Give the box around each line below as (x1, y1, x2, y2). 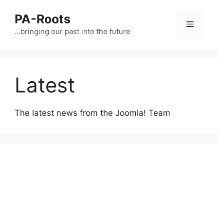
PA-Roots (15, 12, 71, 26)
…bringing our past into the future (15, 27, 130, 36)
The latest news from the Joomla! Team (15, 108, 170, 118)
